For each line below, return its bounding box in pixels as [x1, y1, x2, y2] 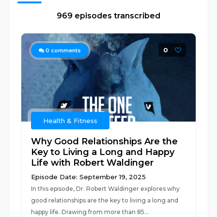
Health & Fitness [43, 117, 98, 124]
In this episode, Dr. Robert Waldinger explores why [31, 185, 180, 192]
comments [49, 47, 81, 54]
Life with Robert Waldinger [31, 157, 154, 168]
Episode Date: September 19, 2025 [31, 173, 146, 181]
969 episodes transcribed [57, 11, 160, 20]
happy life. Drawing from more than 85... [31, 208, 149, 216]
